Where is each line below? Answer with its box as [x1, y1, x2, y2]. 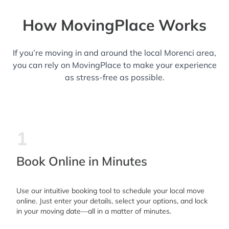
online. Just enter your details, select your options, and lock [16, 196, 208, 206]
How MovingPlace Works [22, 15, 207, 35]
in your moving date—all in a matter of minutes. [16, 207, 171, 216]
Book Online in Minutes [16, 153, 147, 169]
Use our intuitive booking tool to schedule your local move [16, 186, 204, 196]
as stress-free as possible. [64, 72, 165, 83]
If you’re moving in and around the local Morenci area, [13, 48, 216, 58]
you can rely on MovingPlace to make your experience [12, 60, 217, 71]
